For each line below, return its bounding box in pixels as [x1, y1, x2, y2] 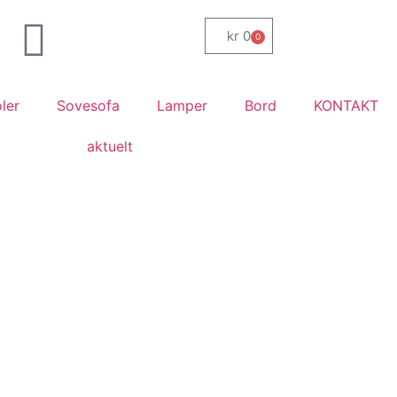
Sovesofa [57, 97, 121, 114]
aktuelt [87, 137, 133, 155]
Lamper [157, 97, 208, 114]
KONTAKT [314, 97, 379, 114]
